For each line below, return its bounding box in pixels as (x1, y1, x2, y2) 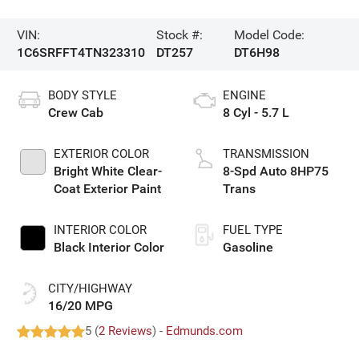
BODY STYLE (48, 88, 118, 103)
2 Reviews (99, 324, 153, 339)
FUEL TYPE (223, 223, 283, 238)
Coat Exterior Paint (54, 181, 162, 197)
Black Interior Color (54, 240, 165, 256)
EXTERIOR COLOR (54, 147, 150, 162)
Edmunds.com (166, 324, 244, 339)
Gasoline (223, 240, 273, 256)
